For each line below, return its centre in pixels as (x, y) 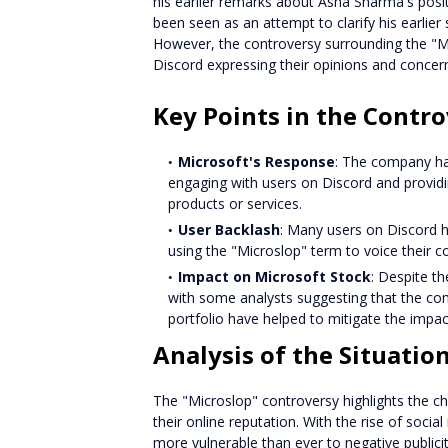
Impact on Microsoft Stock (274, 276)
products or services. (235, 203)
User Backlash (229, 229)
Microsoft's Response (256, 161)
